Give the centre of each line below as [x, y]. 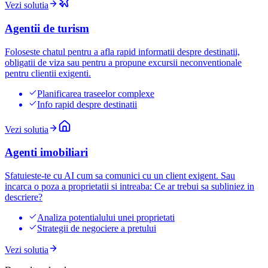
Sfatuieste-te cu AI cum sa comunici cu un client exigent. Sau [120, 176]
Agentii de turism [47, 28]
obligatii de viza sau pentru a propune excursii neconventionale [123, 62]
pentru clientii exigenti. [48, 73]
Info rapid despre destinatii [87, 104]
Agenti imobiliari [46, 153]
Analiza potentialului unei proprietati [106, 218]
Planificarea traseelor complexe [96, 93]
